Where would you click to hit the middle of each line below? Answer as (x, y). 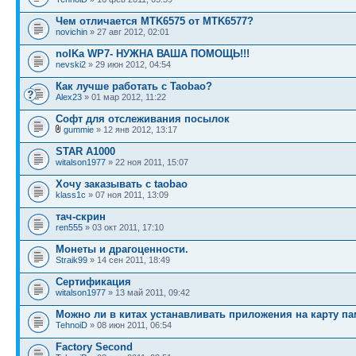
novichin (72, 31)
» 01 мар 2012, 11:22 (124, 97)
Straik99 (72, 259)
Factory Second (94, 346)
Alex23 (69, 97)
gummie (79, 129)
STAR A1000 (85, 151)
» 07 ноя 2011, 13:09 (127, 194)
